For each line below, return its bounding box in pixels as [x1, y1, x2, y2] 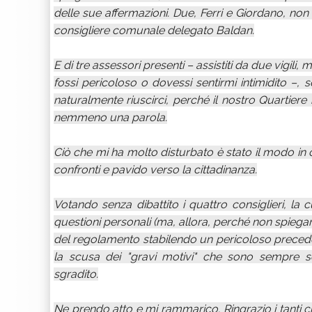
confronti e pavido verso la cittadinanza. [54, 163, 257, 176]
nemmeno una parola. [54, 111, 167, 124]
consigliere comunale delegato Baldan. [54, 24, 254, 37]
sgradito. [54, 267, 98, 281]
